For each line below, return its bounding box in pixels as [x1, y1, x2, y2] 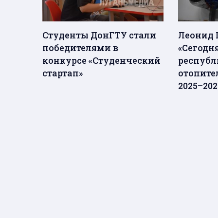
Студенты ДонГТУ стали [42, 29, 156, 41]
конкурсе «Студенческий [42, 54, 161, 66]
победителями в [42, 41, 118, 54]
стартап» [42, 67, 83, 79]
